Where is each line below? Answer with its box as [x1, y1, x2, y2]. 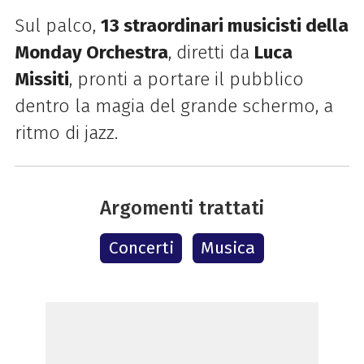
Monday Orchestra [14, 41, 168, 63]
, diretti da [167, 41, 254, 63]
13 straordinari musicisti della [100, 14, 349, 37]
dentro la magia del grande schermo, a [14, 94, 333, 117]
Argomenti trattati [100, 196, 264, 220]
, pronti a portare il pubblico [68, 67, 304, 90]
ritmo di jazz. [14, 121, 118, 144]
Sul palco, [14, 14, 101, 37]
